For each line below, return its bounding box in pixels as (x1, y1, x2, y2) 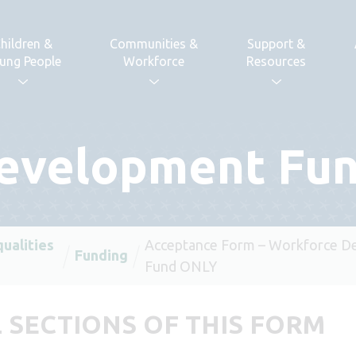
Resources (246, 54, 307, 69)
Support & (247, 37, 306, 52)
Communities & (110, 37, 199, 52)
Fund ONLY (144, 257, 217, 274)
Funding (74, 247, 128, 264)
